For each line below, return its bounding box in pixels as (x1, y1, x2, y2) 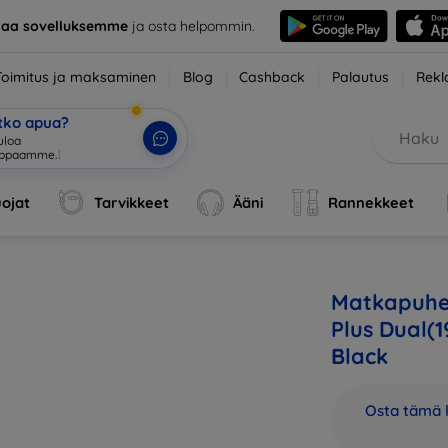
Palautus (332, 68, 390, 86)
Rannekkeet (327, 193, 414, 212)
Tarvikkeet (94, 193, 170, 212)
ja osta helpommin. (127, 16, 255, 35)
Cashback (239, 68, 306, 86)
